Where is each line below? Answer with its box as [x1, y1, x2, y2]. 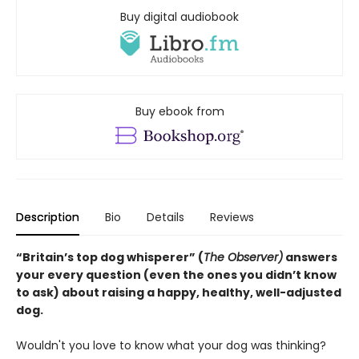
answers [283, 249, 337, 266]
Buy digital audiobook [120, 9, 239, 26]
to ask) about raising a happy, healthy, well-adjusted [16, 284, 341, 301]
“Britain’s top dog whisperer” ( [16, 249, 204, 266]
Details [147, 209, 184, 226]
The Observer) [204, 249, 283, 266]
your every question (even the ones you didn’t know [16, 267, 337, 284]
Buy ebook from [135, 103, 224, 120]
